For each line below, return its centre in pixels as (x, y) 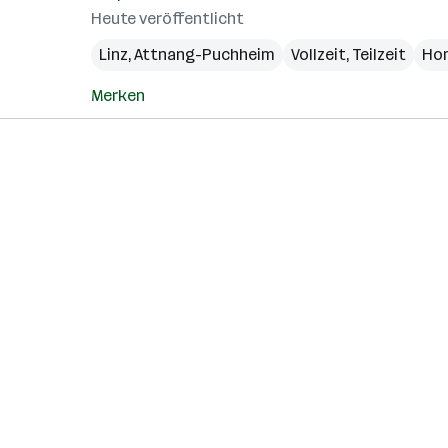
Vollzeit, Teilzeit (348, 54)
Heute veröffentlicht (167, 18)
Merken (118, 95)
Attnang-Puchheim (204, 54)
